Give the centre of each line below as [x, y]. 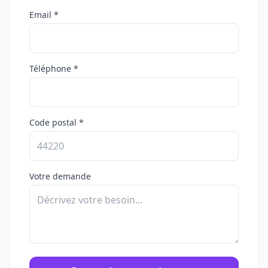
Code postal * [57, 122]
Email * [44, 15]
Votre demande [60, 176]
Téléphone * [54, 68]
